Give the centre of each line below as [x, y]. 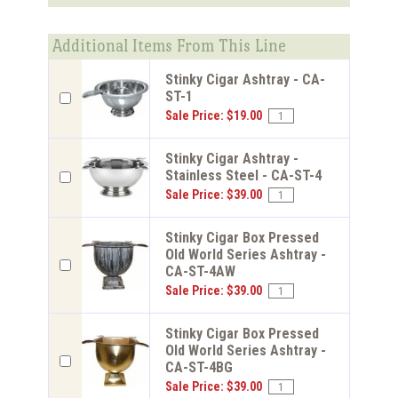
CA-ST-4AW [200, 271]
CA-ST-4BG [199, 367]
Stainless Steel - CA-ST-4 [243, 175]
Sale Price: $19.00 [213, 115]
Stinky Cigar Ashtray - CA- [245, 79]
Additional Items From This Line [169, 45]
